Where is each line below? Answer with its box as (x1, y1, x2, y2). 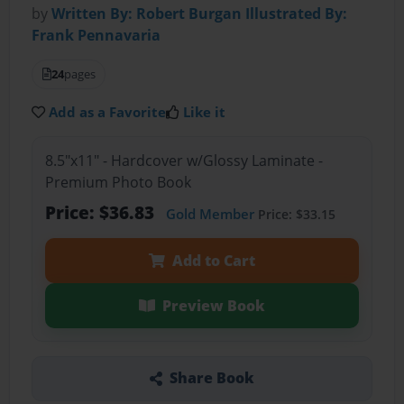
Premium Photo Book (44, 171, 191, 192)
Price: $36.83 (44, 199, 159, 225)
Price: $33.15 (253, 205, 335, 223)
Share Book (169, 368, 254, 389)
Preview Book (161, 295, 265, 316)
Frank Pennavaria (32, 25, 161, 46)
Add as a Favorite (49, 103, 167, 122)
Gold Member (165, 204, 254, 223)
